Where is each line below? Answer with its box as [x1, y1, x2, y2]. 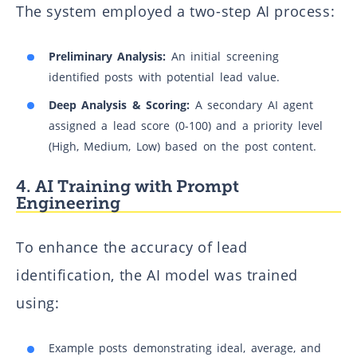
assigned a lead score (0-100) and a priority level [48, 117, 323, 133]
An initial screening [166, 48, 279, 64]
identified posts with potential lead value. [48, 69, 280, 84]
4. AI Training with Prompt [16, 175, 239, 196]
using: [16, 293, 60, 313]
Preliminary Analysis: [48, 48, 167, 64]
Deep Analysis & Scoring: [48, 96, 190, 112]
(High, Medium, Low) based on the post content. [48, 138, 317, 154]
